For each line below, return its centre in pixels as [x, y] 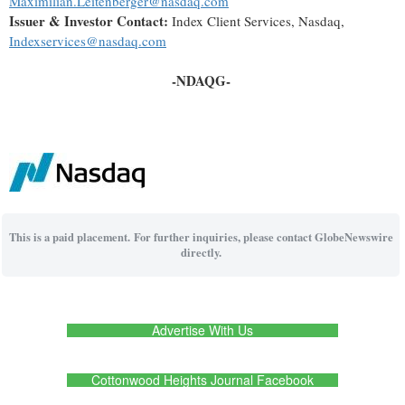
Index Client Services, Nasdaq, [256, 21]
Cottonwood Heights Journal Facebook [202, 380]
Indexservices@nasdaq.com [88, 41]
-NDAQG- [201, 81]
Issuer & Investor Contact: [89, 21]
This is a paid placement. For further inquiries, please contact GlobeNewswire [201, 237]
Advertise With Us [202, 330]
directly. [201, 253]
